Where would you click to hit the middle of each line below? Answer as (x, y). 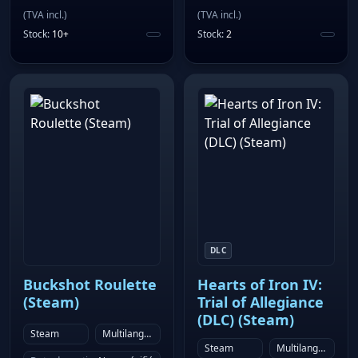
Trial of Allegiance (261, 302)
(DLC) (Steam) (246, 320)
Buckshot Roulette (90, 285)
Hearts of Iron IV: (260, 285)
